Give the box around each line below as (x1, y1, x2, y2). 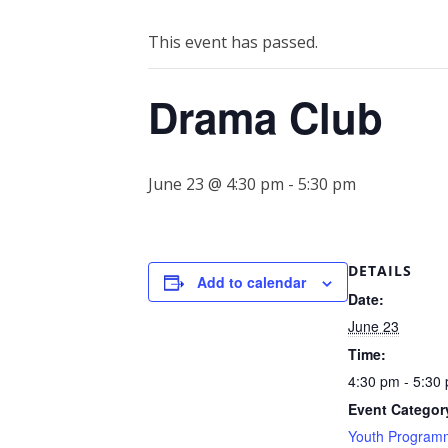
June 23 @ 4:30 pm (148, 172, 284, 195)
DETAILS (348, 260, 412, 280)
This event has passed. (148, 30, 318, 53)
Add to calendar (197, 271, 306, 292)
